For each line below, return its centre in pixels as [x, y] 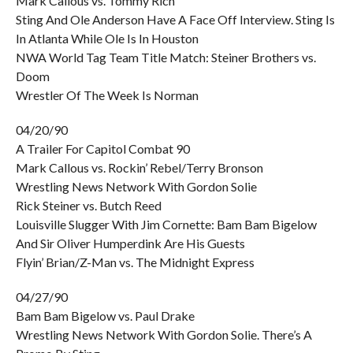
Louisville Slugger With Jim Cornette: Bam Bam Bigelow [166, 224]
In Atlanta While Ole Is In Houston [107, 38]
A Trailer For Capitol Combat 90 [102, 149]
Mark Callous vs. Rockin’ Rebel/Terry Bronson [139, 167]
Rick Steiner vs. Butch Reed [88, 205]
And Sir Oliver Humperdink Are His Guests [130, 243]
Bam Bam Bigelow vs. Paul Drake [105, 316]
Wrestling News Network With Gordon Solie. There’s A [163, 334]
